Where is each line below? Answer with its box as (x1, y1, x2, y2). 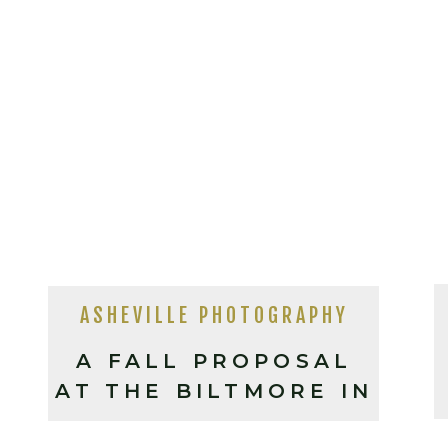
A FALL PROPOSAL (76, 349, 353, 373)
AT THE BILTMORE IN (55, 379, 373, 403)
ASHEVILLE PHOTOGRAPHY (79, 303, 349, 328)
